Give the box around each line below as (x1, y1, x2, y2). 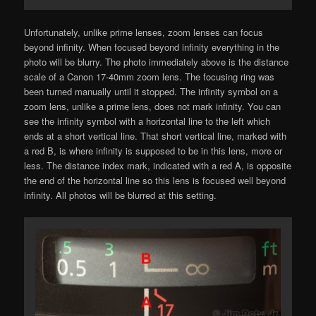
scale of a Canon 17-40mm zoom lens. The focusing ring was (24, 69, 275, 83)
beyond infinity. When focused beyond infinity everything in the (24, 39, 280, 54)
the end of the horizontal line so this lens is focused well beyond (24, 173, 286, 187)
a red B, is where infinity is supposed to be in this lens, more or (24, 143, 283, 157)
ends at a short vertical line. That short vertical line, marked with (24, 128, 287, 142)
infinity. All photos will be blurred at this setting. (24, 188, 217, 202)
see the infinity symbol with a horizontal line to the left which (24, 114, 271, 128)
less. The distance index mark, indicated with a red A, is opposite (24, 158, 292, 172)
